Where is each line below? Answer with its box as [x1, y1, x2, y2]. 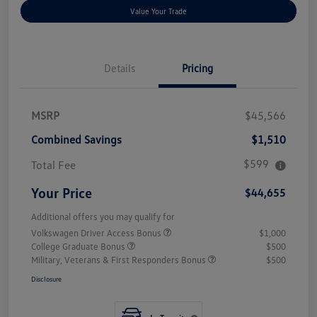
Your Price [31, 184, 92, 202]
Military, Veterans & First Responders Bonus [31, 254, 208, 266]
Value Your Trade [130, 6, 187, 16]
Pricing [182, 62, 213, 75]
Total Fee [31, 158, 76, 173]
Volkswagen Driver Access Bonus [31, 227, 163, 239]
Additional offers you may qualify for [31, 211, 175, 223]
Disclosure [31, 275, 62, 284]
